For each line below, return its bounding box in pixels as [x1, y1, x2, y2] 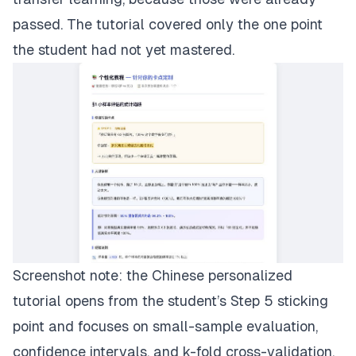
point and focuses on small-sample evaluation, [13, 318, 318, 335]
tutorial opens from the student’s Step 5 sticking [13, 292, 328, 310]
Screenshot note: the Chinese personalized [13, 267, 292, 284]
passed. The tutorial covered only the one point [13, 15, 323, 33]
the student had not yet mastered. [13, 41, 234, 58]
